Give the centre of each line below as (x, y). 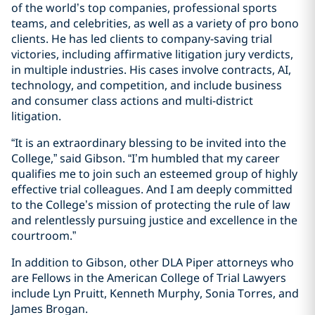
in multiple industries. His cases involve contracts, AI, (151, 70)
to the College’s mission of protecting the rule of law (151, 205)
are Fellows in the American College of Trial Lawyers (149, 278)
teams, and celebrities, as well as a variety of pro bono (155, 23)
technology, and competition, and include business (147, 85)
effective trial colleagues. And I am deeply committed (152, 189)
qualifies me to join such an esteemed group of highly (154, 174)
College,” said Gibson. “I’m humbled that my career (146, 158)
